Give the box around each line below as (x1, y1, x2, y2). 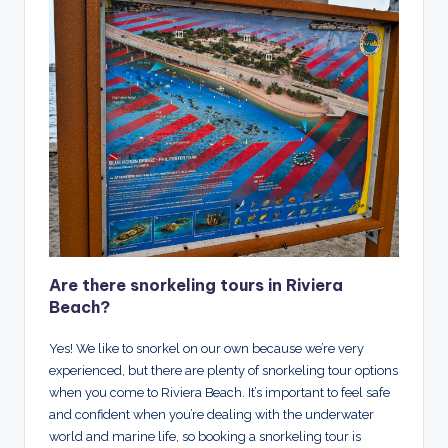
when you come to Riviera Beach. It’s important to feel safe (49, 384, 390, 400)
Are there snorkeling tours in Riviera (49, 274, 343, 295)
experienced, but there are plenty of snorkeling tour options (49, 362, 398, 378)
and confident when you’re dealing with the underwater (49, 406, 374, 422)
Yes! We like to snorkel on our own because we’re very (49, 340, 364, 356)
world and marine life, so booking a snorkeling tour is (49, 428, 361, 444)
